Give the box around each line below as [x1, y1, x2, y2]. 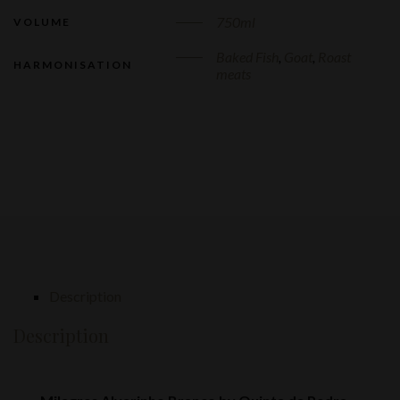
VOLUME [13, 15, 71, 29]
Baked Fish [216, 48, 279, 65]
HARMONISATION [13, 58, 132, 71]
